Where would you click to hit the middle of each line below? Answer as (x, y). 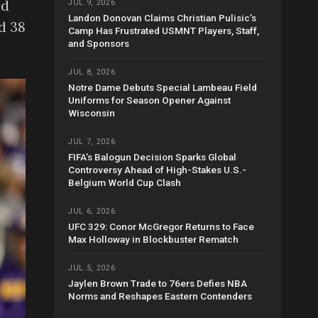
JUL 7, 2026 (92, 142)
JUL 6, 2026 (92, 212)
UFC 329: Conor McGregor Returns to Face (161, 227)
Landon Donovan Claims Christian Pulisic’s (162, 18)
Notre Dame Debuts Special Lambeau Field (163, 88)
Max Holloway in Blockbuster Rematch (153, 240)
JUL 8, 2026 (92, 72)
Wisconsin (92, 113)
